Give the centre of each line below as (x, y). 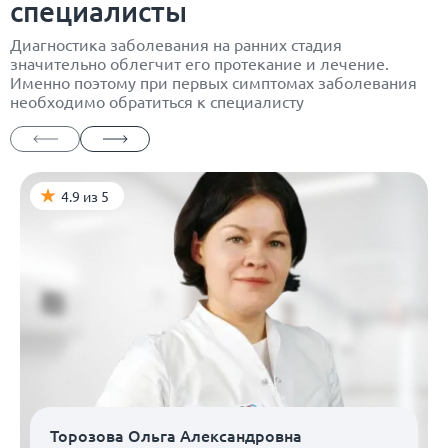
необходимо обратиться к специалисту (157, 100)
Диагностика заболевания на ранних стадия (176, 43)
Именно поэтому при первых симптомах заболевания (213, 81)
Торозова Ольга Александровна (176, 434)
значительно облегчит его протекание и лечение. (199, 62)
